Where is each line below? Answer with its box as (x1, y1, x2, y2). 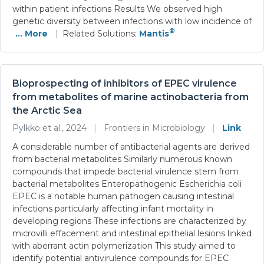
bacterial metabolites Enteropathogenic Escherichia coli (12, 178, 242, 189)
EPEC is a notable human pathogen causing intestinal (12, 190, 234, 202)
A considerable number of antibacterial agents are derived (12, 141, 250, 152)
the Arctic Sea (12, 104, 82, 116)
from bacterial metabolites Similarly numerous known (12, 153, 232, 164)
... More (15, 28, 48, 39)
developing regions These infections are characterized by (12, 215, 246, 226)
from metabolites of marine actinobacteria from (12, 91, 249, 103)
